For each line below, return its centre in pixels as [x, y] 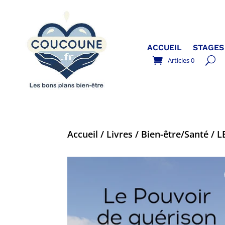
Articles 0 [181, 61]
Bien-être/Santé [175, 134]
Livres [120, 134]
